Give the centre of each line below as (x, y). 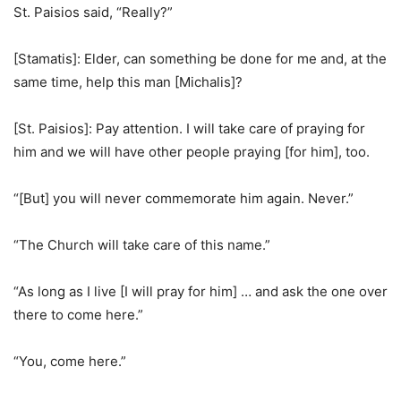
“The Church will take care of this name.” (142, 245)
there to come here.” (78, 315)
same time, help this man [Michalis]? (128, 82)
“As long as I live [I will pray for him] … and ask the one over (200, 291)
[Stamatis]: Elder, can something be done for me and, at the (200, 59)
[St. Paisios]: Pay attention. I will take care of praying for (189, 128)
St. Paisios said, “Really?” (93, 12)
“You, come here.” (70, 361)
